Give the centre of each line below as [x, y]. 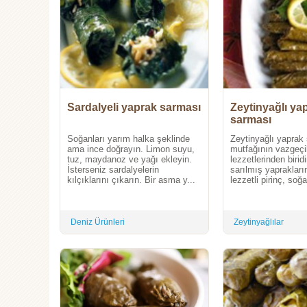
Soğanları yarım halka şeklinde [128, 139]
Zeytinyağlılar [259, 222]
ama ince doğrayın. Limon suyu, [131, 149]
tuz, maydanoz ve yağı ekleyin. [130, 160]
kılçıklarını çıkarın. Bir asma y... [131, 180]
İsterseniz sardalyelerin [113, 170]
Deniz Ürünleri [98, 222]
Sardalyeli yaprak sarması [134, 108]
